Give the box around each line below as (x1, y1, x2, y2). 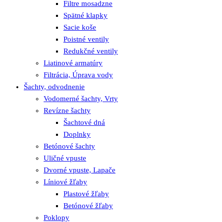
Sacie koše (63, 23, 96, 32)
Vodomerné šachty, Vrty (44, 95, 118, 103)
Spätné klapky (63, 11, 108, 20)
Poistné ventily (63, 35, 109, 44)
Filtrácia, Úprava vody (44, 71, 113, 79)
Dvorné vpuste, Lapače (44, 166, 115, 174)
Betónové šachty (44, 142, 95, 151)
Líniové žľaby (44, 178, 87, 186)
